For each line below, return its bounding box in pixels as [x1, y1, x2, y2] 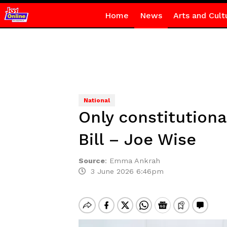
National [83, 97, 110, 104]
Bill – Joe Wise [78, 130, 196, 149]
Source [78, 157, 105, 165]
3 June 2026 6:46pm [85, 167, 164, 175]
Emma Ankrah [109, 157, 160, 165]
